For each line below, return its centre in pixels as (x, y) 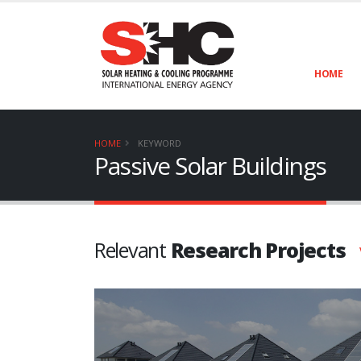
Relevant (133, 250)
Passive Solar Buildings (210, 166)
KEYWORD (160, 143)
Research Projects (258, 250)
